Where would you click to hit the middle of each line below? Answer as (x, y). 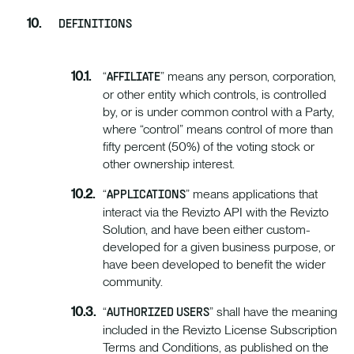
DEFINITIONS (95, 25)
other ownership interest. (169, 164)
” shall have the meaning (273, 312)
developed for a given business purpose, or (219, 247)
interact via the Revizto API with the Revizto (216, 213)
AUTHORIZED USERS (158, 313)
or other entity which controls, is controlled (215, 95)
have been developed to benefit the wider (214, 265)
